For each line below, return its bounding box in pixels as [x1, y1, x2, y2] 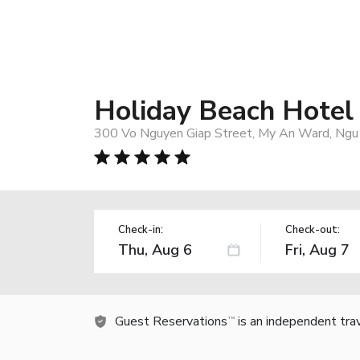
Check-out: [284, 222, 340, 237]
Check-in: [118, 222, 163, 237]
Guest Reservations [115, 312, 227, 330]
